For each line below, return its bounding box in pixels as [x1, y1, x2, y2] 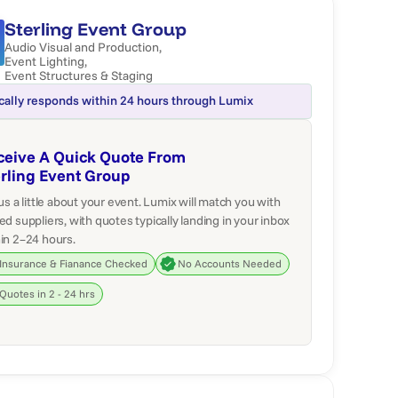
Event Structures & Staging [4, 68, 154, 84]
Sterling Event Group [4, 18, 187, 41]
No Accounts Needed [178, 257, 283, 270]
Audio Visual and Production [4, 39, 160, 55]
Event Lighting [4, 53, 85, 69]
